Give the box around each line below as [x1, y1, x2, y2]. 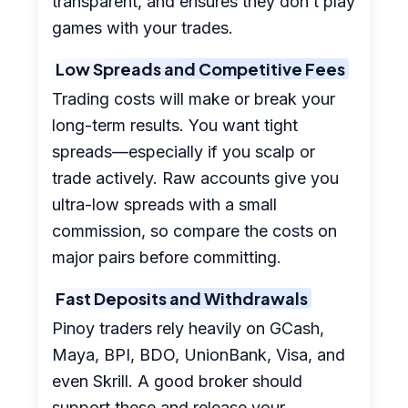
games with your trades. [52, 18, 234, 38]
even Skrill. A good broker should [52, 372, 303, 392]
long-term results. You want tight [52, 116, 299, 136]
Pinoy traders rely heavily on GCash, [52, 319, 325, 339]
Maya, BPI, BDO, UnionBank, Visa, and [52, 345, 346, 365]
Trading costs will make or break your [52, 89, 336, 109]
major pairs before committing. [52, 248, 282, 268]
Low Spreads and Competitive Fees [56, 58, 346, 80]
